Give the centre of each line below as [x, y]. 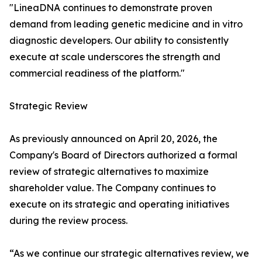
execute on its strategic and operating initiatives [119, 204]
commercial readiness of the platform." [97, 73]
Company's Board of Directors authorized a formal [123, 155]
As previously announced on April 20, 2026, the [113, 139]
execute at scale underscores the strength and [115, 57]
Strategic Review [49, 106]
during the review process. [68, 220]
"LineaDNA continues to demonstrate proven [111, 8]
